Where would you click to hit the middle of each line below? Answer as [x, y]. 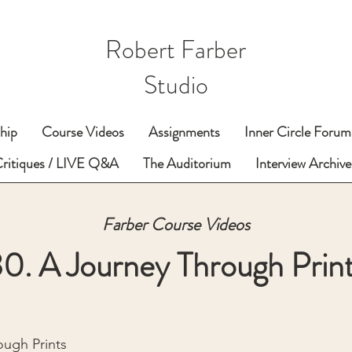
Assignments [184, 132]
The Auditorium [187, 163]
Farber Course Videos [176, 224]
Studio [176, 85]
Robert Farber [176, 49]
